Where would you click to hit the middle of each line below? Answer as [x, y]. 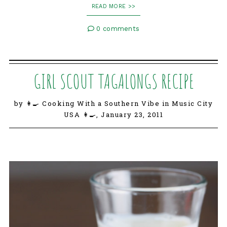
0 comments [117, 29]
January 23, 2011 [132, 115]
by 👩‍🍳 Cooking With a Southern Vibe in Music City [113, 104]
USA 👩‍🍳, [82, 115]
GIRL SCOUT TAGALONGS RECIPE [113, 81]
